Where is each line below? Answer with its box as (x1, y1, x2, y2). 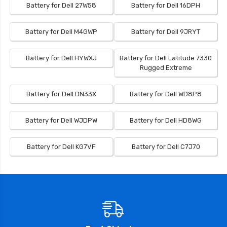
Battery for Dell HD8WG (130, 117, 202, 125)
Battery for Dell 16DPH (131, 2, 201, 10)
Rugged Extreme (139, 64, 192, 72)
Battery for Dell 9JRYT (131, 28, 201, 36)
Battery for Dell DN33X (26, 90, 96, 98)
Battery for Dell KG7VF (27, 143, 96, 151)
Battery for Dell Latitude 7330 (120, 54, 212, 62)
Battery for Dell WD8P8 (130, 90, 202, 98)
